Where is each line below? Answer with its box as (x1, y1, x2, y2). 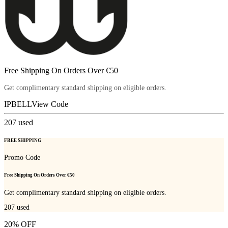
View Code (32, 99, 68, 108)
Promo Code (4, 154, 40, 162)
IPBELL (4, 99, 32, 108)
